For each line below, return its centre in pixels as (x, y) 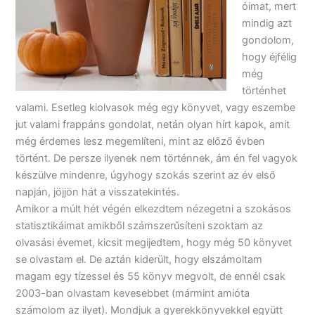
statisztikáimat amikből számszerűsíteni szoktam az (140, 225)
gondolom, (268, 40)
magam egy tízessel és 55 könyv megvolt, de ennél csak (151, 276)
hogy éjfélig (270, 57)
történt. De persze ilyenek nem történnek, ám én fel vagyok (157, 158)
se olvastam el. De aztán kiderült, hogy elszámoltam (139, 259)
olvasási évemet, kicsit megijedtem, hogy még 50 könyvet (154, 242)
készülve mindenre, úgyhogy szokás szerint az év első (146, 175)
